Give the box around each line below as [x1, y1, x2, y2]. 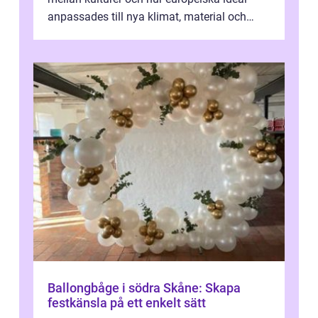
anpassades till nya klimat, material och [48, 10, 246, 24]
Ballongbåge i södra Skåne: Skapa [48, 280, 241, 296]
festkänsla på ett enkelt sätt [48, 295, 206, 311]
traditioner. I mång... [48, 28, 147, 42]
